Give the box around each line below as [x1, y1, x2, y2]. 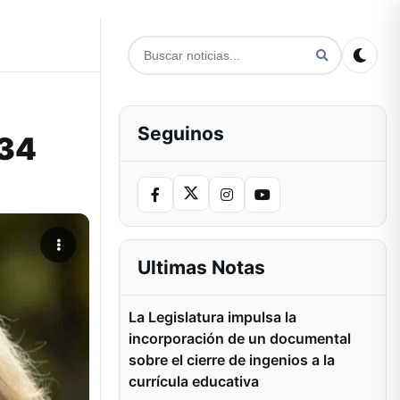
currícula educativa [129, 372, 259, 390]
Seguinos [137, 122, 224, 145]
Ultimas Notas [137, 256, 265, 279]
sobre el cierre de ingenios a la [129, 351, 335, 369]
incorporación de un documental [129, 329, 351, 347]
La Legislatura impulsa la [129, 308, 296, 326]
